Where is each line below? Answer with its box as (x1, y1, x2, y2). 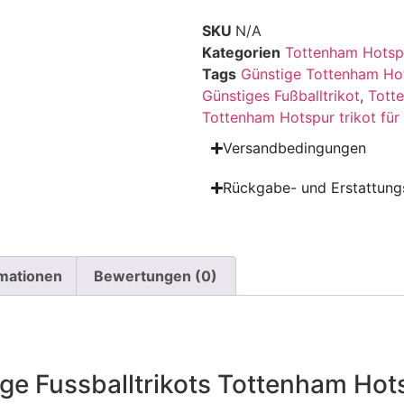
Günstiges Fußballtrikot (202, 87, 360, 106)
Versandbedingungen (223, 139, 367, 158)
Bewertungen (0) (94, 266, 218, 285)
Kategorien (202, 43, 280, 62)
